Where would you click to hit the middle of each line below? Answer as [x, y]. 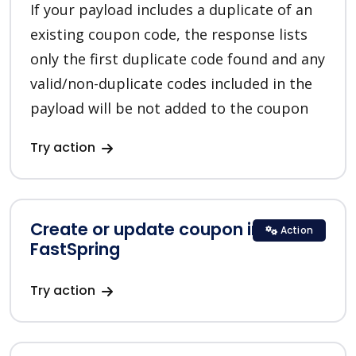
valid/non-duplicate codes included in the [171, 84]
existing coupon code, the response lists [169, 35]
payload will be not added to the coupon [169, 108]
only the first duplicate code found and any [178, 59]
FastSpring [75, 250]
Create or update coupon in [146, 230]
